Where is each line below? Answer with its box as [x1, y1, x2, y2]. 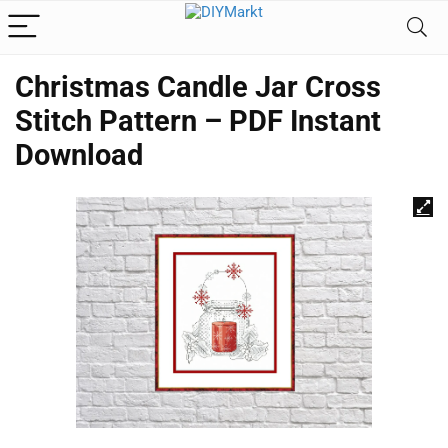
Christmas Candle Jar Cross [15, 70, 381, 104]
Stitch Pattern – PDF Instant [15, 104, 381, 138]
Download [15, 138, 143, 172]
